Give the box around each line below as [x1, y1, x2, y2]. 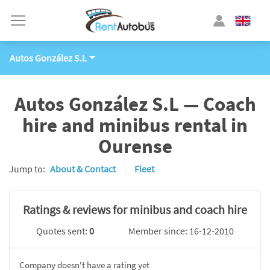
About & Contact [50, 163, 116, 175]
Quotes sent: [36, 225, 90, 237]
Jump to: [9, 163, 45, 175]
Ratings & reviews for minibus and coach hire [23, 202, 247, 217]
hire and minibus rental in [22, 113, 248, 137]
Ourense [98, 134, 172, 159]
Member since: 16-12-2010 [128, 225, 234, 237]
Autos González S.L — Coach [14, 92, 256, 116]
